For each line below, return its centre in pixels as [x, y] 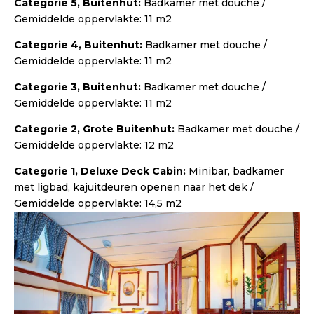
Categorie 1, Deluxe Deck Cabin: [101, 171]
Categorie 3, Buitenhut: [79, 87]
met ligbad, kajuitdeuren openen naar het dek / [134, 187]
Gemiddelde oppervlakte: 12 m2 [94, 145]
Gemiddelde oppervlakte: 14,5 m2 [98, 203]
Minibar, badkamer [236, 171]
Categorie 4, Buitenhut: [80, 45]
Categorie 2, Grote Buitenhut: [96, 129]
